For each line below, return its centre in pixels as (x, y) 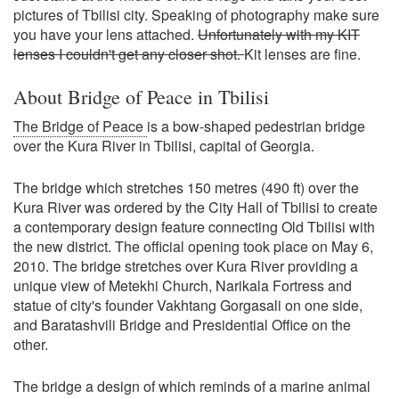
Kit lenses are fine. (302, 53)
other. (31, 344)
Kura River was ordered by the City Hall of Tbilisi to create (195, 207)
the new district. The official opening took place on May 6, (193, 246)
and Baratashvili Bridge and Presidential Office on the (182, 324)
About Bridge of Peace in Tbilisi (141, 96)
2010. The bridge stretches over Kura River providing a (186, 265)
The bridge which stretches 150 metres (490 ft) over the (186, 187)
